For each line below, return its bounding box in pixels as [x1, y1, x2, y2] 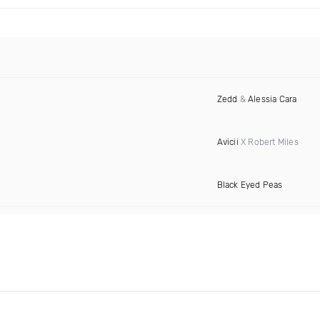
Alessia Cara [248, 94, 297, 104]
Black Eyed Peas [216, 180, 283, 190]
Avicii [216, 137, 239, 147]
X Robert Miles [238, 137, 299, 147]
